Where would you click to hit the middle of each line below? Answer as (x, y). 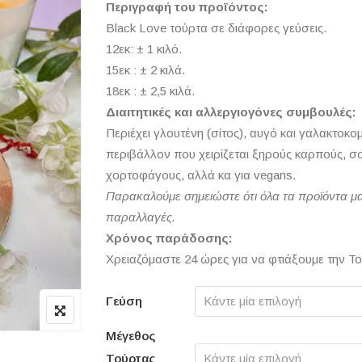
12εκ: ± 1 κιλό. (143, 49)
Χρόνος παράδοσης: (169, 238)
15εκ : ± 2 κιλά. (145, 70)
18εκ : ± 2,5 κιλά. (150, 91)
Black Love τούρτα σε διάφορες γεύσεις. (216, 28)
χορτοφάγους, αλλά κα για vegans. (200, 175)
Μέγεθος (130, 336)
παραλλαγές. (140, 217)
